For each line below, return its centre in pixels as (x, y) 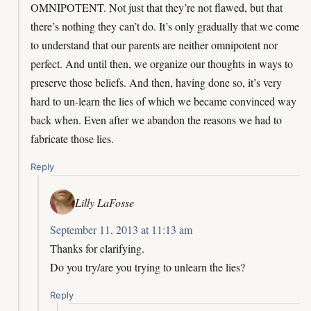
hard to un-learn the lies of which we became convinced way (163, 101)
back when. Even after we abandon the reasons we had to (156, 120)
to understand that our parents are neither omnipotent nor (154, 45)
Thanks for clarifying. (97, 249)
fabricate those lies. (72, 139)
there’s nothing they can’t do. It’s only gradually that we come (165, 26)
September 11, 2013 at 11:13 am (121, 230)
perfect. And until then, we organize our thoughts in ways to (162, 64)
